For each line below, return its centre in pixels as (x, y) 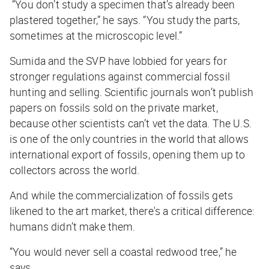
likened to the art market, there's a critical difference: (132, 211)
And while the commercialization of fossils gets (122, 195)
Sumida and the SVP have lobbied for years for (118, 61)
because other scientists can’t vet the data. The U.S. (131, 123)
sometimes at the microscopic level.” (96, 36)
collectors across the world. (75, 170)
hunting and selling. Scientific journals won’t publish (132, 92)
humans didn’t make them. (73, 227)
